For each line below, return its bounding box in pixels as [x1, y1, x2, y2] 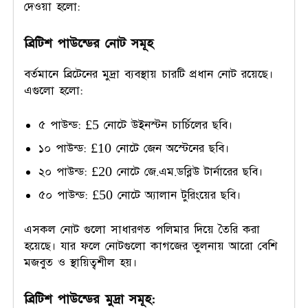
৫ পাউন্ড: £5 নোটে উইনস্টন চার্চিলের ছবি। [38, 117, 232, 133]
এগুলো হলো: [24, 82, 82, 98]
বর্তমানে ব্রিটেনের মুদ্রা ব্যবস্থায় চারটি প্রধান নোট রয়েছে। [24, 66, 273, 82]
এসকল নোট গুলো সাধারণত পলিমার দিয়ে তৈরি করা [24, 221, 260, 237]
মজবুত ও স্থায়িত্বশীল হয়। [24, 254, 142, 270]
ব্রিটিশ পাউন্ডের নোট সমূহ [24, 34, 153, 52]
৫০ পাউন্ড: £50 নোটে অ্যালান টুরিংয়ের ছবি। [38, 187, 241, 203]
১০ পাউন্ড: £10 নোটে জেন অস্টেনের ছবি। [38, 140, 229, 156]
